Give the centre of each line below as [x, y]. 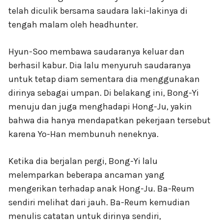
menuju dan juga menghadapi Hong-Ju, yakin [100, 107]
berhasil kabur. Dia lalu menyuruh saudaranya [100, 66]
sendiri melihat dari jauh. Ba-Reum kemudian [99, 203]
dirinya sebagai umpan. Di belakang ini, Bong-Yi [104, 93]
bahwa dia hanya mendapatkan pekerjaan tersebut [110, 121]
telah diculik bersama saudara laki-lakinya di [98, 11]
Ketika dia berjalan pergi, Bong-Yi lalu [83, 161]
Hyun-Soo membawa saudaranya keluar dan [96, 52]
